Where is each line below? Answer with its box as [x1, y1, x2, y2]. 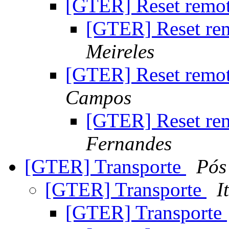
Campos [65, 86, 131, 109]
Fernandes [86, 132, 172, 155]
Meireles [86, 40, 154, 63]
